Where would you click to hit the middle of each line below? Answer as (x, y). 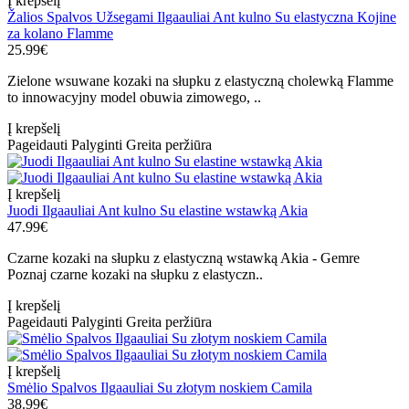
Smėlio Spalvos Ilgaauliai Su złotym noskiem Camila (160, 388)
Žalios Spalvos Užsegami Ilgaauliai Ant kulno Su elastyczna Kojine (202, 17)
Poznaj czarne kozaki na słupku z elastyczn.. (135, 275)
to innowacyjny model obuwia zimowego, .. (134, 98)
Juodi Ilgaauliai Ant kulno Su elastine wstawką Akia (157, 211)
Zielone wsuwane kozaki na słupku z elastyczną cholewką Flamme (200, 81)
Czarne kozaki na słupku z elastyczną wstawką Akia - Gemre (184, 258)
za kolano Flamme (60, 34)
